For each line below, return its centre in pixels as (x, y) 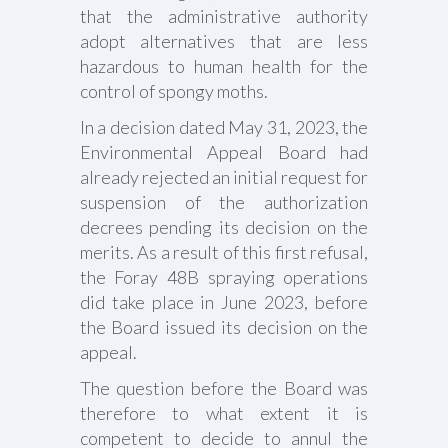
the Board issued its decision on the (224, 327)
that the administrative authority (224, 16)
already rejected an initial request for (224, 177)
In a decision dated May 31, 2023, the (224, 127)
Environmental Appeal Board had (224, 152)
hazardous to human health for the (224, 66)
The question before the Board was (224, 388)
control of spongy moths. (173, 91)
